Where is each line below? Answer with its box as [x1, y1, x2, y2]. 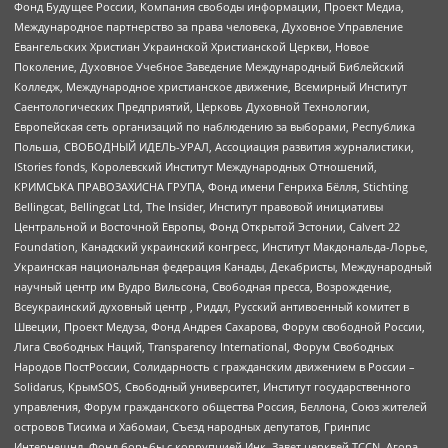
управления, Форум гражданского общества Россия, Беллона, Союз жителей [14, 399, 427, 415]
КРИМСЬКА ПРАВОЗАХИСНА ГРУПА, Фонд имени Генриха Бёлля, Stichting [14, 179, 408, 195]
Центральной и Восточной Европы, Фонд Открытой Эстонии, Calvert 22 [14, 219, 400, 235]
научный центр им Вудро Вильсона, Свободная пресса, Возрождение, [14, 279, 392, 295]
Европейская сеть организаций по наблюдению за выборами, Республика [14, 119, 415, 135]
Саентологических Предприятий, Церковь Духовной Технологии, [14, 99, 370, 115]
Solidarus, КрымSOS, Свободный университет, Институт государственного [14, 379, 411, 395]
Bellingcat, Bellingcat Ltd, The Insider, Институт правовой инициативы [14, 199, 383, 215]
